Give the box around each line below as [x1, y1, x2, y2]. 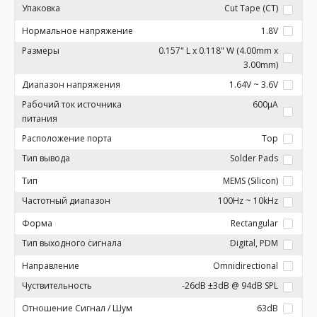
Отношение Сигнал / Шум [22, 302, 132, 314]
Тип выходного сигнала [22, 237, 122, 249]
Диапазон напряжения [22, 79, 120, 91]
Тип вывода [22, 152, 70, 164]
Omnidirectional [213, 260, 278, 272]
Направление [22, 260, 79, 272]
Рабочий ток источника [22, 98, 122, 110]
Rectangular [231, 217, 278, 229]
